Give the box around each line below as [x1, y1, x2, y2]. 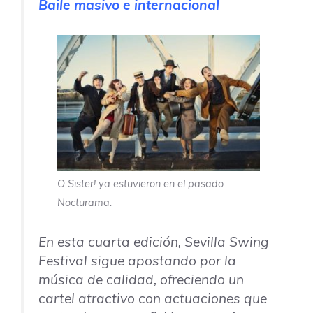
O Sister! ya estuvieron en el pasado [57, 177, 224, 191]
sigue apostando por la [87, 252, 236, 270]
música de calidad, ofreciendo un [38, 271, 244, 289]
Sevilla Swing [184, 233, 269, 251]
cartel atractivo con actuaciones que [38, 290, 267, 307]
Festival [38, 252, 87, 270]
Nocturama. [57, 196, 112, 210]
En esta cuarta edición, [38, 233, 184, 251]
